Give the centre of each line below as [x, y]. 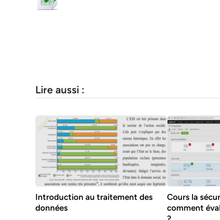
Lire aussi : [60, 89]
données [52, 208]
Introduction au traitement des [94, 197]
